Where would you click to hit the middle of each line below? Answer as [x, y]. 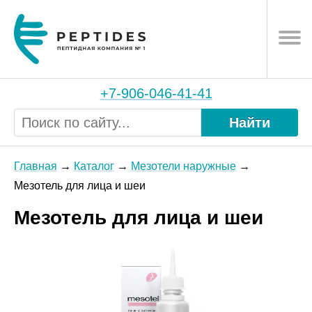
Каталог [94, 166]
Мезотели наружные [184, 166]
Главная [36, 166]
